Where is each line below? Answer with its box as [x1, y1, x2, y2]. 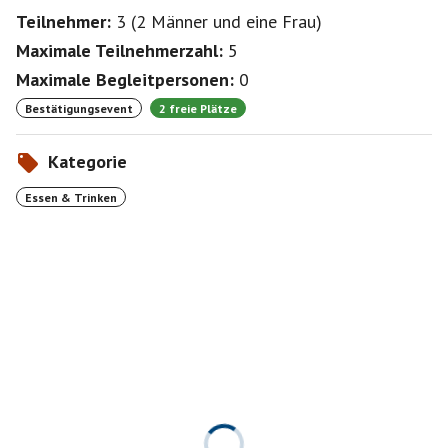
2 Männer [136, 10, 208, 33]
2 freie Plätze [159, 100, 237, 116]
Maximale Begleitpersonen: [16, 68, 234, 91]
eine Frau [246, 10, 316, 33]
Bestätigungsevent [25, 100, 133, 116]
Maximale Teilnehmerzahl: [16, 39, 223, 62]
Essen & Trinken [25, 189, 117, 205]
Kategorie [48, 150, 127, 173]
